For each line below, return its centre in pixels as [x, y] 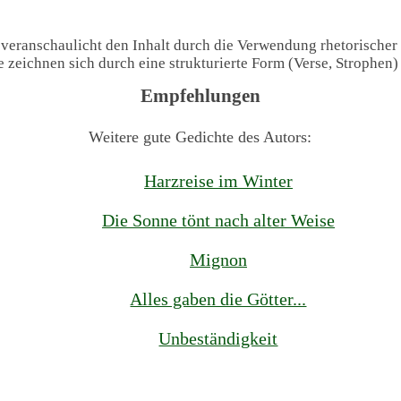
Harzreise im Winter [218, 181]
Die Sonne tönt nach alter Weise [218, 221]
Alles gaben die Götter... [218, 299]
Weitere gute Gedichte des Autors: [200, 137]
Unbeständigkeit [218, 339]
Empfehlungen [200, 96]
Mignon [218, 260]
